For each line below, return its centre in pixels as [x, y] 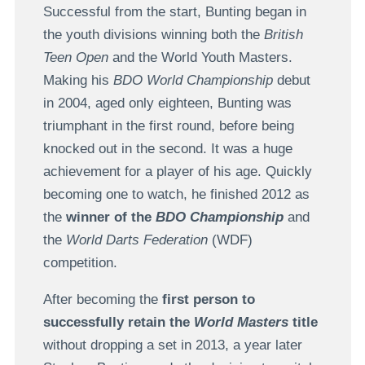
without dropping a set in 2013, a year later [172, 345]
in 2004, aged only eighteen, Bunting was [167, 103]
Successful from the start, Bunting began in [174, 11]
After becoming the [102, 299]
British [283, 34]
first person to [208, 299]
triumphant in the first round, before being [168, 125]
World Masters [241, 322]
